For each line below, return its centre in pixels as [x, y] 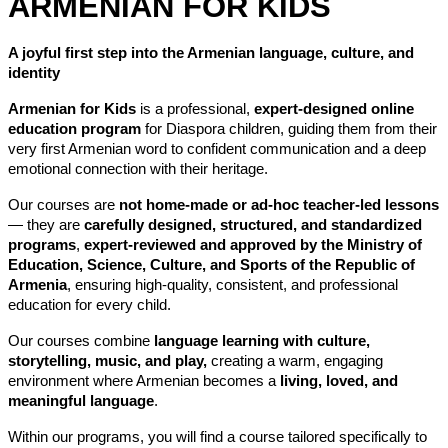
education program [74, 129]
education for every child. [89, 305]
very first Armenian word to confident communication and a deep [217, 149]
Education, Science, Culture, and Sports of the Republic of [211, 265]
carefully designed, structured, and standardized [253, 225]
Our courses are [63, 205]
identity [34, 73]
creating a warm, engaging [295, 361]
